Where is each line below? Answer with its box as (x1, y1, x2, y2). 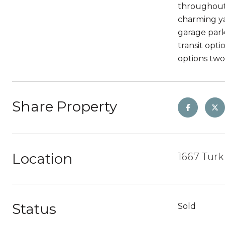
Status (12, 200, 56, 217)
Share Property (12, 98, 117, 115)
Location (12, 150, 73, 167)
